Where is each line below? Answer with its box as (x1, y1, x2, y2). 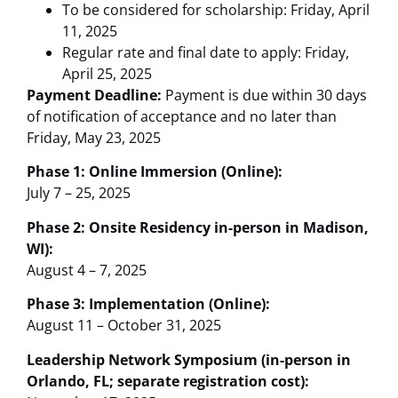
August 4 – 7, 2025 (27, 259, 147, 280)
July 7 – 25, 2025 (27, 183, 131, 203)
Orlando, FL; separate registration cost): (27, 370, 309, 391)
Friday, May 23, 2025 (27, 128, 161, 148)
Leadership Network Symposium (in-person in (27, 349, 351, 370)
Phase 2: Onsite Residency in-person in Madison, (27, 217, 369, 237)
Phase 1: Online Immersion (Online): (27, 162, 283, 182)
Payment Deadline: (27, 85, 165, 106)
